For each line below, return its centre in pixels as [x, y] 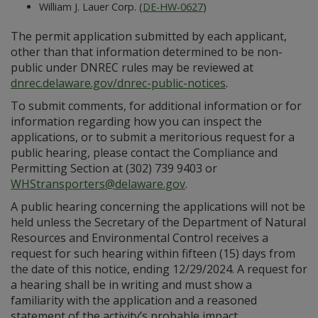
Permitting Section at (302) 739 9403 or [114, 168]
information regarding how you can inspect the [136, 121]
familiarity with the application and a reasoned [134, 300]
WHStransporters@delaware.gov [98, 183]
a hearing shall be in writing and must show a [131, 284]
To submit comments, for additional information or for [156, 105]
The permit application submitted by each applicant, [149, 36]
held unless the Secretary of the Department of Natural [158, 222]
